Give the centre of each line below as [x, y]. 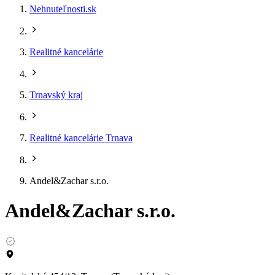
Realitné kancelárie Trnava [81, 138]
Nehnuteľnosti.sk [63, 9]
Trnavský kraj [56, 95]
